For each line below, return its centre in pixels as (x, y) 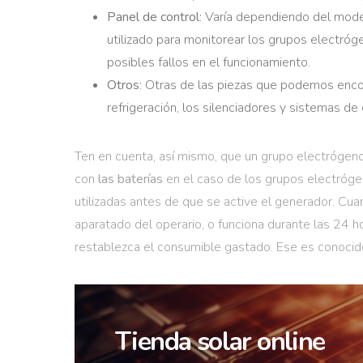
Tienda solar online (220, 342)
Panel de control (153, 17)
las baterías (130, 179)
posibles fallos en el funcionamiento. (210, 62)
